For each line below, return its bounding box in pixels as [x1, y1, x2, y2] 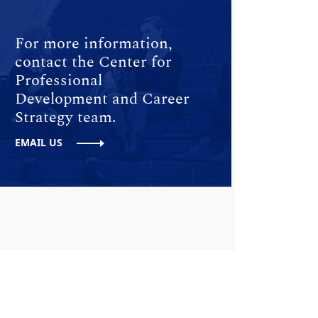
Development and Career [15, 87, 190, 111]
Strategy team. [15, 105, 116, 129]
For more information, [15, 31, 172, 55]
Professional [15, 68, 102, 92]
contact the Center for [15, 50, 172, 74]
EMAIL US [15, 135, 62, 150]
